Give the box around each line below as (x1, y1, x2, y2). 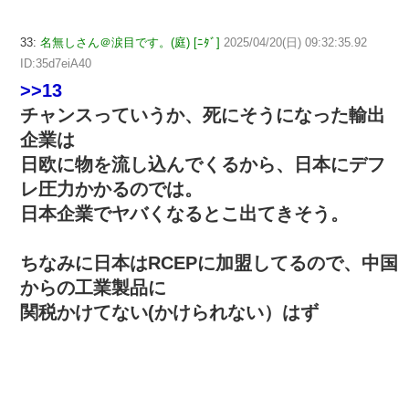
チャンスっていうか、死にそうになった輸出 (20, 105, 385, 126)
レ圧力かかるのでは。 (20, 179, 203, 200)
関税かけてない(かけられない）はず (20, 302, 319, 323)
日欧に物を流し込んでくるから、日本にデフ (20, 154, 385, 175)
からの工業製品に (20, 278, 166, 299)
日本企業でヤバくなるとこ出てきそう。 (20, 204, 349, 225)
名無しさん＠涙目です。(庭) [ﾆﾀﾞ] (40, 36, 220, 50)
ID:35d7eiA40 (20, 57, 91, 71)
